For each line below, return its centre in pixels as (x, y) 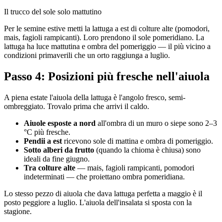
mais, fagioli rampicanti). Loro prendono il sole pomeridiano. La (104, 37)
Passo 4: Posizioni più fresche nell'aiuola (107, 76)
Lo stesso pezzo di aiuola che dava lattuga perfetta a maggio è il (103, 193)
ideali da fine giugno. (57, 159)
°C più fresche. (47, 132)
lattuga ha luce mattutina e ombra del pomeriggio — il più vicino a (107, 46)
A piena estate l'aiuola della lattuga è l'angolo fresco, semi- (95, 97)
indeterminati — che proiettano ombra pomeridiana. (104, 176)
